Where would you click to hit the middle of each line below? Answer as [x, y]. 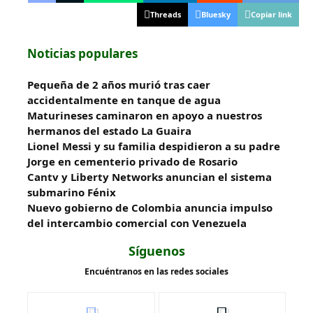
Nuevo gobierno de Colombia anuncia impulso [150, 207]
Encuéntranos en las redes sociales [156, 271]
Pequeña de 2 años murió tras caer [119, 84]
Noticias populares [82, 53]
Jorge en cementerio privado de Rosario [132, 161]
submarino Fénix [72, 192]
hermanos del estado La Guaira [109, 130]
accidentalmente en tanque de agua [124, 100]
